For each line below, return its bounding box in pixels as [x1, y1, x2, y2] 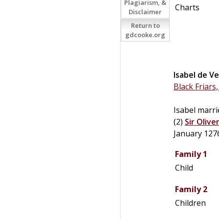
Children [175, 197, 206, 208]
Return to [131, 21, 160, 30]
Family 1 [175, 148, 207, 159]
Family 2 [175, 183, 207, 195]
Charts [175, 1, 199, 13]
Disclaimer [129, 7, 162, 16]
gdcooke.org [125, 30, 165, 39]
